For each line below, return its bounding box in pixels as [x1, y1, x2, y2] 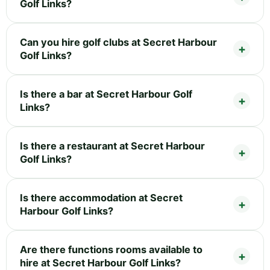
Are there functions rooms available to [20, 243, 202, 256]
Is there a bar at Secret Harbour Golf [20, 87, 192, 100]
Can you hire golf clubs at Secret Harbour [20, 36, 217, 48]
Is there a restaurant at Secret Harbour [20, 139, 205, 152]
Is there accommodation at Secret [20, 191, 183, 204]
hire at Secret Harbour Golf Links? [20, 256, 181, 269]
